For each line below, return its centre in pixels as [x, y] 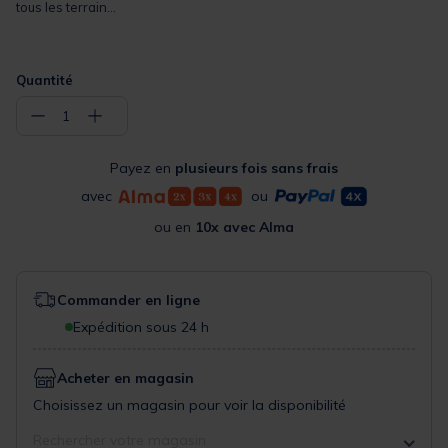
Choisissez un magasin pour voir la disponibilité [189, 405]
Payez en [142, 168]
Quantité [44, 80]
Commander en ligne [128, 300]
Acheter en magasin [125, 378]
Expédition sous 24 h [141, 327]
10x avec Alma [244, 227]
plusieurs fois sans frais [256, 168]
